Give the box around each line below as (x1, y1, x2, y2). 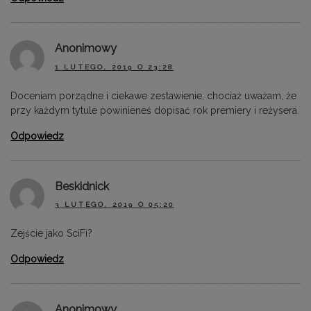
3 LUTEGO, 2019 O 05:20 (55, 200, 174, 208)
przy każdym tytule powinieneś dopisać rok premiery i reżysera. (10, 104, 299, 116)
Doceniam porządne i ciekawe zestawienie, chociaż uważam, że (10, 90, 296, 101)
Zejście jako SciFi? (10, 227, 92, 239)
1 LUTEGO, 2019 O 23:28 (55, 62, 174, 71)
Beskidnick (55, 179, 109, 193)
